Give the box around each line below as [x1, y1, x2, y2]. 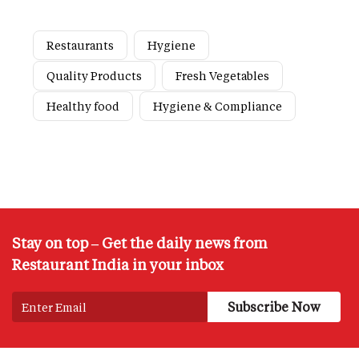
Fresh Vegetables [175, 68, 269, 84]
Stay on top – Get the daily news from [12, 233, 268, 253]
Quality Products [46, 68, 142, 84]
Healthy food [46, 99, 119, 115]
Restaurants [46, 38, 114, 54]
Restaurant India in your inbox [12, 255, 224, 275]
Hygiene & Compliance [153, 99, 282, 115]
